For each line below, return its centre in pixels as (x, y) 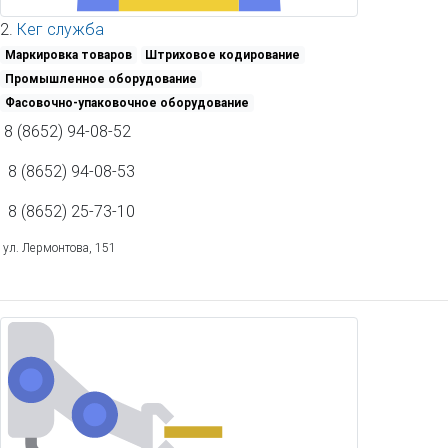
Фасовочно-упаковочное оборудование (126, 103)
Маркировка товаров (68, 55)
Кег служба (60, 29)
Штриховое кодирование (223, 55)
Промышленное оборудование (100, 79)
